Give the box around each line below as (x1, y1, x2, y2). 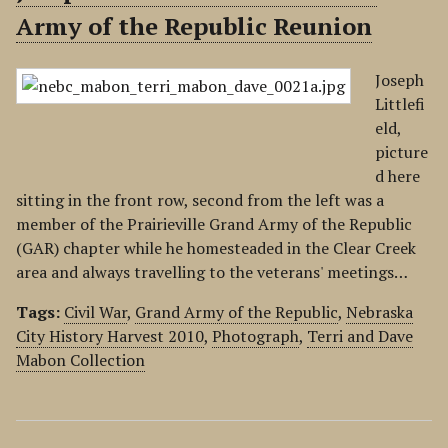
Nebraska (346, 301, 413, 323)
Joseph (375, 69, 424, 91)
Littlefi (375, 93, 425, 115)
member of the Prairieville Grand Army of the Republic (16, 213, 412, 235)
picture (375, 141, 428, 163)
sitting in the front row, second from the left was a (16, 189, 384, 211)
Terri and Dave (307, 325, 413, 347)
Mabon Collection (16, 349, 145, 371)
